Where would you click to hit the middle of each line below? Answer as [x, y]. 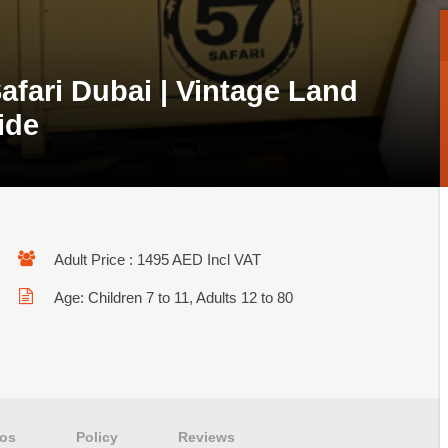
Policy [97, 437]
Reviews [206, 437]
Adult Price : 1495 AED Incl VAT [157, 259]
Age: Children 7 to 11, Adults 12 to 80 [173, 297]
